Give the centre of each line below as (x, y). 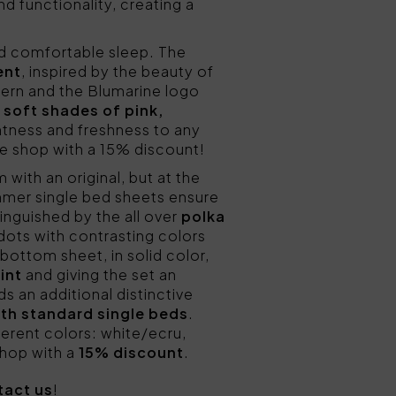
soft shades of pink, (84, 110)
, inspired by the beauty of (118, 71)
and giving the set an (99, 274)
